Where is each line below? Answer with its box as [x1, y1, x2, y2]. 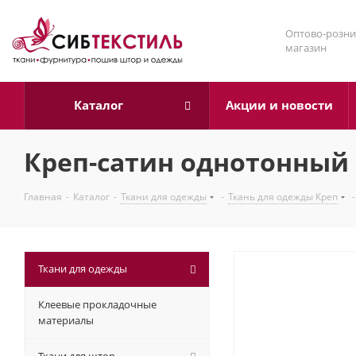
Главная [24, 190, 62, 203]
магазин [284, 41, 327, 55]
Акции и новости [225, 97, 333, 113]
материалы [38, 313, 94, 327]
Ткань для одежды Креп [228, 190, 338, 203]
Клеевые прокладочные [38, 297, 157, 311]
